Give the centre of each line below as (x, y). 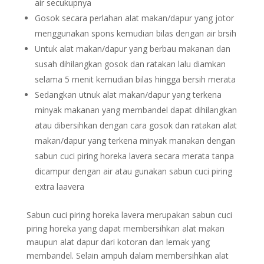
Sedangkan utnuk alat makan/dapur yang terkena (128, 95)
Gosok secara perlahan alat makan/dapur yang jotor (134, 18)
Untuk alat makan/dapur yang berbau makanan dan (132, 49)
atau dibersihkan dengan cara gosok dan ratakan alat (136, 125)
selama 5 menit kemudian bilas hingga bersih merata (135, 79)
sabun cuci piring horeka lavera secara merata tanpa (134, 156)
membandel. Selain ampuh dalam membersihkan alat (127, 255)
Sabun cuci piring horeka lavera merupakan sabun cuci (129, 215)
